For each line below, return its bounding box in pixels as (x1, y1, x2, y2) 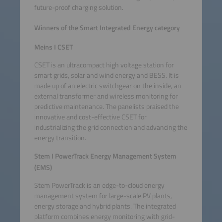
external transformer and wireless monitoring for (34, 90, 178, 102)
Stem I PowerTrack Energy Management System (34, 151, 176, 162)
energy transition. (34, 132, 86, 143)
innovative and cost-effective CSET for (34, 111, 147, 122)
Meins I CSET (34, 42, 73, 53)
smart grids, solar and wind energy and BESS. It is (34, 69, 179, 81)
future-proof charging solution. (34, 1, 123, 13)
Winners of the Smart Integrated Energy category (34, 22, 180, 33)
